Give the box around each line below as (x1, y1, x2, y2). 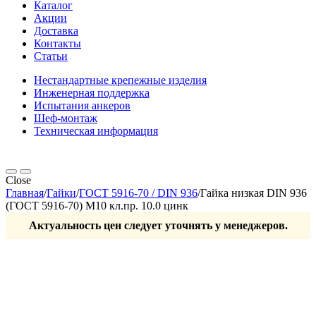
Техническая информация (34, 125, 158, 137)
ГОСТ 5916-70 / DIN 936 (79, 187, 197, 199)
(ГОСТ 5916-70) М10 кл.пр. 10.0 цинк (6, 200, 188, 212)
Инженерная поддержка (34, 87, 150, 99)
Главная (6, 187, 44, 199)
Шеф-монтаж (34, 112, 97, 124)
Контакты (34, 37, 81, 49)
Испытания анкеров (34, 99, 130, 111)
